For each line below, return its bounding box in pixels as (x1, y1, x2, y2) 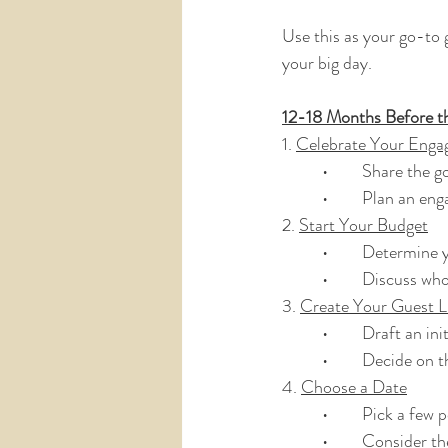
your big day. (282, 50, 372, 76)
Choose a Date (301, 374, 407, 400)
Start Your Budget (299, 212, 428, 238)
